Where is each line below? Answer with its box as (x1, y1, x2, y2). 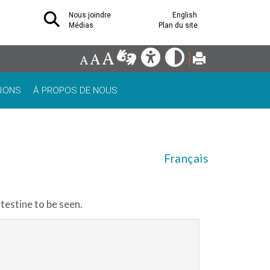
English (172, 11, 197, 19)
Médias (69, 21, 93, 30)
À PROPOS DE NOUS (33, 85, 118, 96)
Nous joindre (69, 11, 111, 19)
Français (164, 152, 209, 165)
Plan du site (159, 21, 198, 30)
